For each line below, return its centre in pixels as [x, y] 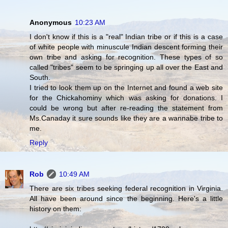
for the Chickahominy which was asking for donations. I [126, 97]
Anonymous [51, 22]
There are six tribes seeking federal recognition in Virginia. [126, 188]
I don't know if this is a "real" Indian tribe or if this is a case [126, 36]
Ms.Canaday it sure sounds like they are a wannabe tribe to [126, 118]
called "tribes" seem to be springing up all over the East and [126, 67]
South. [40, 77]
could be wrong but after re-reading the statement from [126, 108]
